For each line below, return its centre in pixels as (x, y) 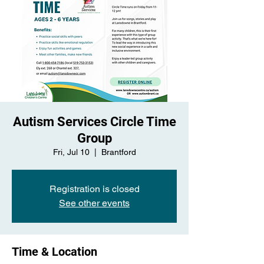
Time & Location (55, 252)
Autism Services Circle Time (94, 122)
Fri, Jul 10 (71, 152)
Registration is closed (94, 189)
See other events (94, 203)
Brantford (118, 152)
